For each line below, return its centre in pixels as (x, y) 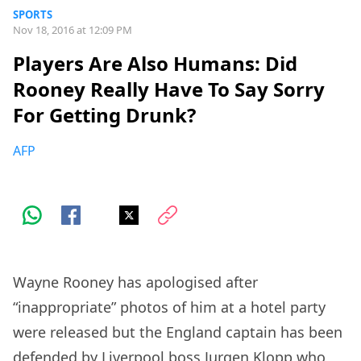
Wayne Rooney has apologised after (135, 282)
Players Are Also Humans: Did (155, 64)
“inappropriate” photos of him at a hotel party (169, 307)
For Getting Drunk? (104, 115)
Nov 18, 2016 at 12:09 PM (73, 30)
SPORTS (33, 15)
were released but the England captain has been (178, 332)
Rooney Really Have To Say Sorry (169, 89)
